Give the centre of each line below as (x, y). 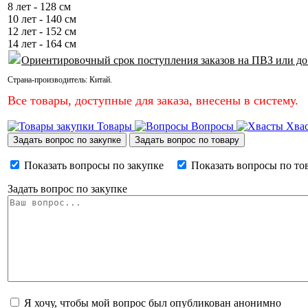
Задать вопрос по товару (187, 140)
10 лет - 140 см (42, 19)
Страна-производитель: (48, 79)
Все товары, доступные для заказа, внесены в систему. (153, 100)
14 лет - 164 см (42, 43)
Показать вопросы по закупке (94, 165)
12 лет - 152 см (42, 31)
